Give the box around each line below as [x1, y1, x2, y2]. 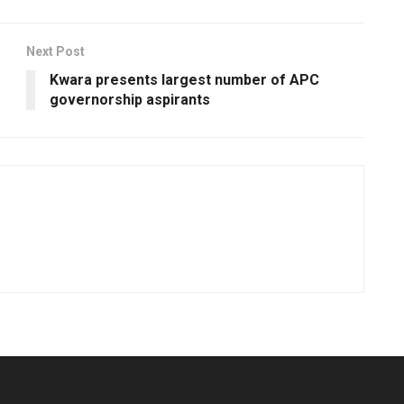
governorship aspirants [50, 91, 210, 109]
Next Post [26, 44, 85, 60]
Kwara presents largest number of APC [50, 71, 319, 89]
